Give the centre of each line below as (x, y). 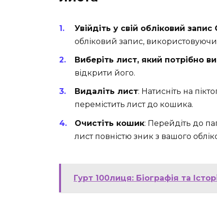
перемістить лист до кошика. (134, 105)
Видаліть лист (106, 92)
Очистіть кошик (109, 123)
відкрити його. (105, 73)
